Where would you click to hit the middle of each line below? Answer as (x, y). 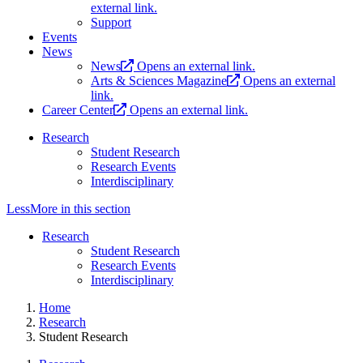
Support (111, 23)
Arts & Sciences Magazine (159, 81)
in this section (94, 209)
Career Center (78, 110)
